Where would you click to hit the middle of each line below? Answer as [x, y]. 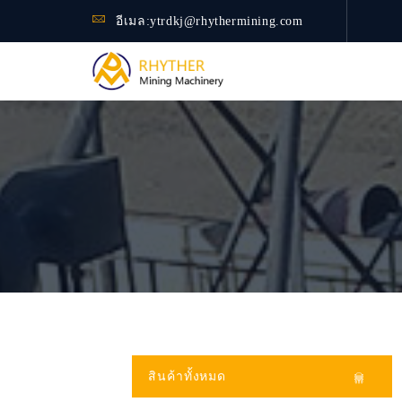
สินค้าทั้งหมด [188, 376]
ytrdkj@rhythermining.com [227, 21]
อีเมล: [133, 21]
